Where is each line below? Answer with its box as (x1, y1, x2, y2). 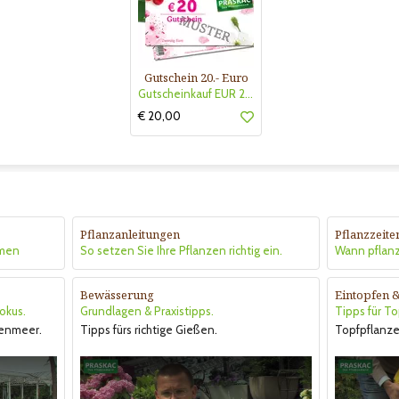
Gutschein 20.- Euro (143, 69, 248, 85)
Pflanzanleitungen (80, 225, 180, 242)
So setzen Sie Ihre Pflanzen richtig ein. (80, 242, 282, 257)
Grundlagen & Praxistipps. (80, 303, 214, 318)
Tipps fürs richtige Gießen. (80, 322, 217, 337)
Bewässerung (80, 286, 154, 303)
